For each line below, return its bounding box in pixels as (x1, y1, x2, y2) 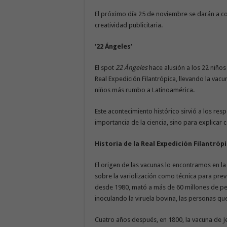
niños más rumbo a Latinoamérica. (95, 86, 195, 94)
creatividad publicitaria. (95, 21, 163, 29)
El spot (95, 63, 116, 71)
